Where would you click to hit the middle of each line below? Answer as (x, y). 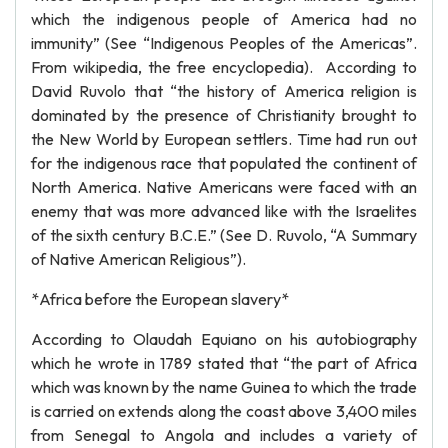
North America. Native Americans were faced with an (224, 187)
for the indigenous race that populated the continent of (224, 163)
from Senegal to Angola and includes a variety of (224, 435)
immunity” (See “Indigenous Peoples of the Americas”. (224, 43)
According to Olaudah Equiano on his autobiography (224, 339)
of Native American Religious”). (138, 259)
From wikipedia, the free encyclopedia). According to (224, 67)
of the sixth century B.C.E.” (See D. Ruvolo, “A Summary (224, 235)
